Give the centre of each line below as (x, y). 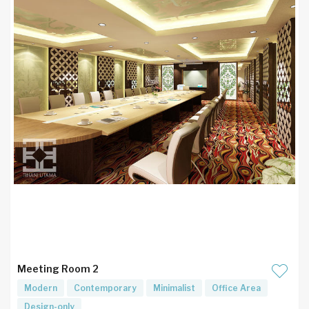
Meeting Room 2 (58, 269)
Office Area (236, 288)
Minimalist (174, 288)
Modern (41, 288)
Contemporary (105, 288)
